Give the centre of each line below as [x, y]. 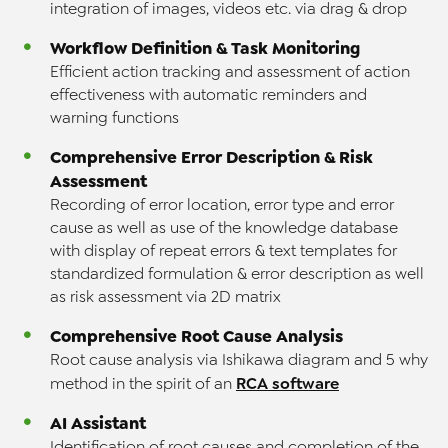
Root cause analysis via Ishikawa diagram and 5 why [239, 360]
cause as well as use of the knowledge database [224, 228]
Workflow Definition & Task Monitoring [205, 48]
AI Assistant [98, 423]
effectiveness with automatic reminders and [208, 95]
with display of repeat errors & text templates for [223, 251]
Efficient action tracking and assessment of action [230, 72]
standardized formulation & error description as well [237, 274]
